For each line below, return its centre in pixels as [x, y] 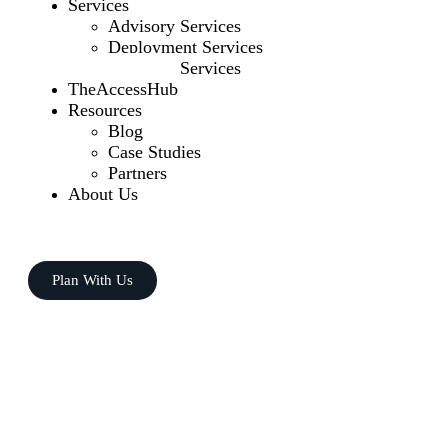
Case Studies [154, 151]
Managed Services [174, 67]
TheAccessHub [123, 88]
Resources [105, 109]
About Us [103, 193]
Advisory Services [174, 25]
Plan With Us [92, 279]
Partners [137, 172]
